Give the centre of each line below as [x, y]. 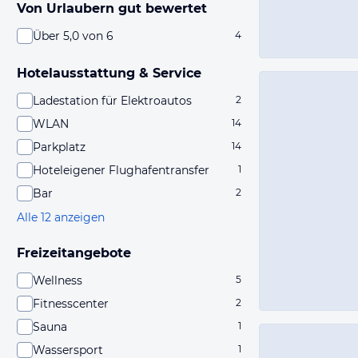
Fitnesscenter [71, 304]
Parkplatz [59, 147]
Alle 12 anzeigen [61, 217]
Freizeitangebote [74, 253]
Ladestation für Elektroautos [112, 101]
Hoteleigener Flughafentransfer [121, 170]
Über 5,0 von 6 [73, 36]
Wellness [58, 280]
